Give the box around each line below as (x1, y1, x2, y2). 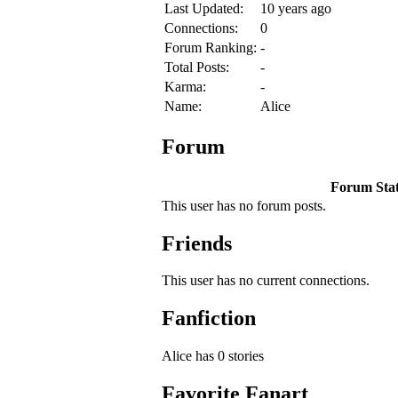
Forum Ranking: (164, 39, 257, 55)
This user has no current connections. (162, 273, 370, 289)
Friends (162, 231, 232, 255)
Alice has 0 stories (162, 348, 264, 364)
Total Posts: (164, 59, 229, 75)
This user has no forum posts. (162, 197, 326, 213)
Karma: (164, 78, 206, 94)
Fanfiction (162, 306, 256, 330)
